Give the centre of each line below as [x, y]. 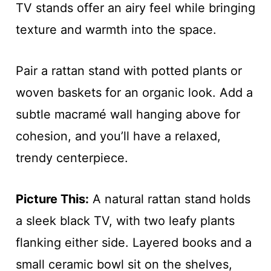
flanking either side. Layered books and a [133, 242]
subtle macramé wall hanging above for [128, 114]
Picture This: [52, 199]
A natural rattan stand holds [169, 199]
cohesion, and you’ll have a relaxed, [118, 136]
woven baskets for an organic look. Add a [134, 92]
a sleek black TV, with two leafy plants [125, 220]
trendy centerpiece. [72, 158]
